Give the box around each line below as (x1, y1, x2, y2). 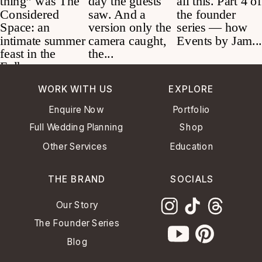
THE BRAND (47, 173, 105, 185)
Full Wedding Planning (29, 122, 123, 134)
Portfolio (173, 104, 211, 116)
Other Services (43, 140, 108, 153)
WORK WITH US (37, 83, 114, 95)
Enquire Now (49, 104, 104, 116)
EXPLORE (168, 83, 214, 95)
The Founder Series (34, 218, 120, 229)
